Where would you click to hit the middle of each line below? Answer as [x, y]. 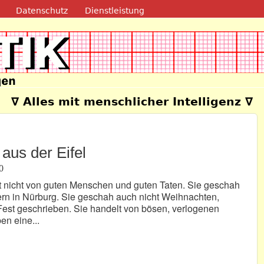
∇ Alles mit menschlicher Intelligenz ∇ [132, 102]
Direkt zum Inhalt [108, 9]
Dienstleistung [115, 10]
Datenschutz [42, 10]
